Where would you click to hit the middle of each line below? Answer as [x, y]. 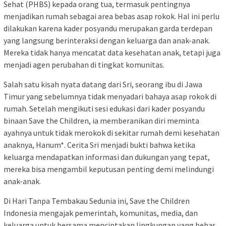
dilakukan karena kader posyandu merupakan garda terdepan [108, 29]
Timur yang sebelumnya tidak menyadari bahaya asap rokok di [110, 97]
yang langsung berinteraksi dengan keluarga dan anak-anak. [107, 41]
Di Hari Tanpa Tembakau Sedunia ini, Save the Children [97, 201]
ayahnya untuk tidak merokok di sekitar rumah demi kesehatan [111, 133]
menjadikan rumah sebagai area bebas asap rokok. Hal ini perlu [111, 16]
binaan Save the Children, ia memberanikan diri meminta [101, 121]
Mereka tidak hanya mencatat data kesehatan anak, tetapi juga [112, 53]
